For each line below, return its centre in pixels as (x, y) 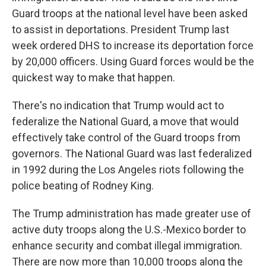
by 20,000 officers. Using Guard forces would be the (133, 61)
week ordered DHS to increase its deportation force (133, 45)
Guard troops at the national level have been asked (130, 13)
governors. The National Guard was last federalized (132, 153)
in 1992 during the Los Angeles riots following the (128, 170)
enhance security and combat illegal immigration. (127, 246)
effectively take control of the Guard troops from (126, 137)
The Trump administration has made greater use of (132, 213)
